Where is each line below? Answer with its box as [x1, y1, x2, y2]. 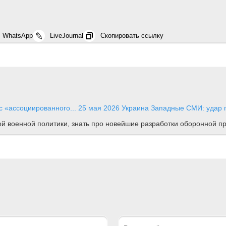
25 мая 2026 [78, 103, 120, 112]
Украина [122, 103, 149, 112]
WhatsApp [3, 31, 33, 39]
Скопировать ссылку [100, 31, 163, 39]
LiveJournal [50, 31, 83, 39]
